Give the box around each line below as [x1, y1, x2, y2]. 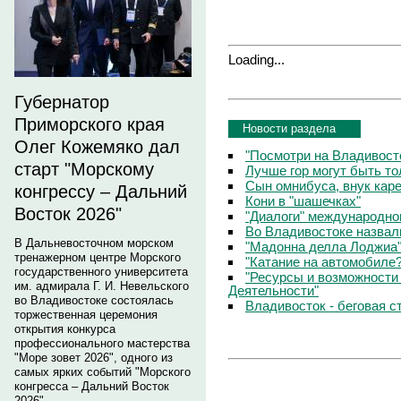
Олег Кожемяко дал [14, 137, 180, 157]
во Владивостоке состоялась [14, 294, 174, 307]
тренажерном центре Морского [14, 251, 181, 264]
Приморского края [14, 115, 165, 134]
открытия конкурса [14, 322, 115, 336]
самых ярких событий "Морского [14, 365, 191, 379]
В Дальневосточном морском [14, 236, 174, 250]
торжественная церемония [14, 308, 158, 321]
